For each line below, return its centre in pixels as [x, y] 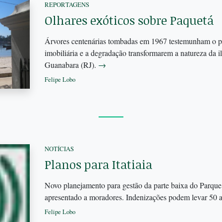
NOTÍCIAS [59, 149]
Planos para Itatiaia [98, 165]
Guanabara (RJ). [71, 65]
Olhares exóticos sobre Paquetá [129, 20]
